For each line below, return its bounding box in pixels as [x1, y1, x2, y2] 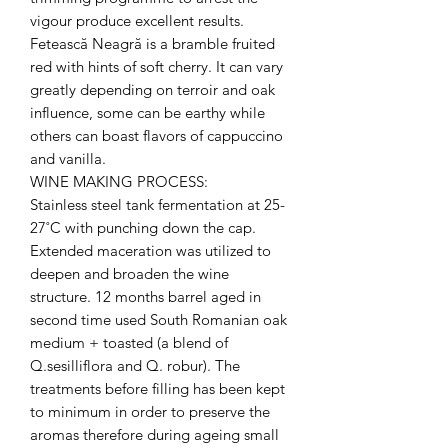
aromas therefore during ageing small [30, 424, 279, 444]
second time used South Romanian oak [30, 309, 287, 329]
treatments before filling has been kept [30, 378, 285, 398]
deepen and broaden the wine [30, 263, 229, 283]
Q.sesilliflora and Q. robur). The [30, 355, 240, 375]
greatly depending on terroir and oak [30, 79, 275, 99]
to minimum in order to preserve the [30, 401, 270, 421]
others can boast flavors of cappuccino [30, 125, 283, 145]
